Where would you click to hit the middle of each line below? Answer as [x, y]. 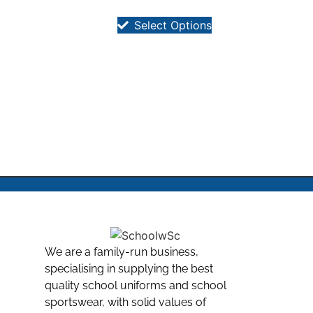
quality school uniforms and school [135, 286]
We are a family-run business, [121, 252]
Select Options [173, 26]
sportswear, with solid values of [125, 303]
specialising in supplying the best [129, 269]
